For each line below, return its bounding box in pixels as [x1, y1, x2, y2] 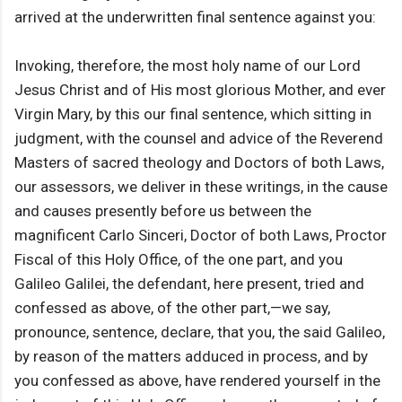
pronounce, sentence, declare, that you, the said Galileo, [14, 323, 385, 342]
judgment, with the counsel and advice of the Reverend [14, 129, 383, 148]
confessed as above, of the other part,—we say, [14, 299, 330, 318]
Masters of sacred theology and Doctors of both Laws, [14, 153, 384, 172]
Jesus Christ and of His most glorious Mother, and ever [14, 81, 386, 100]
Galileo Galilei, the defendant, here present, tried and [14, 275, 364, 293]
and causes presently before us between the [14, 202, 311, 221]
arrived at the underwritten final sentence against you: [14, 8, 376, 27]
